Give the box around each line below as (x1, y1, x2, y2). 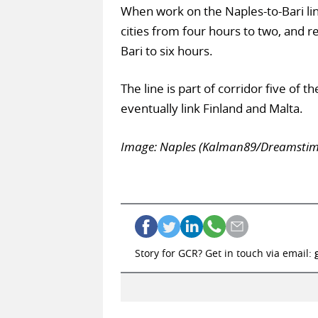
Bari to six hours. (120, 42, 213, 59)
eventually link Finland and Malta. (120, 100, 303, 117)
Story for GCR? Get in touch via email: (134, 246, 314, 261)
